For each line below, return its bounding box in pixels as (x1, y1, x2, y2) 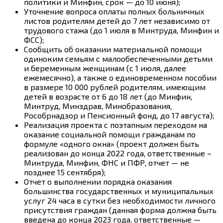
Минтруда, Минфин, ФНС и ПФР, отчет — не (24, 158, 189, 168)
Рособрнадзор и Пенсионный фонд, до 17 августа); (24, 111, 214, 120)
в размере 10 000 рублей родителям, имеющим (24, 82, 206, 92)
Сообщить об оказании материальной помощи (24, 44, 202, 54)
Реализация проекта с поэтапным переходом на (24, 120, 207, 130)
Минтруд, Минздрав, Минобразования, (24, 101, 172, 111)
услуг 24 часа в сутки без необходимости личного (24, 196, 216, 206)
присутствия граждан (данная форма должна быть (24, 205, 217, 215)
